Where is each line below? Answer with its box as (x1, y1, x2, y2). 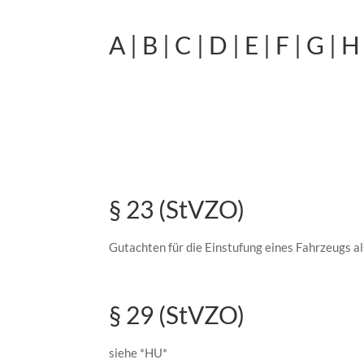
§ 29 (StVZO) (109, 300, 245, 330)
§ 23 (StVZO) (109, 194, 245, 224)
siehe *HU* (109, 345, 168, 361)
